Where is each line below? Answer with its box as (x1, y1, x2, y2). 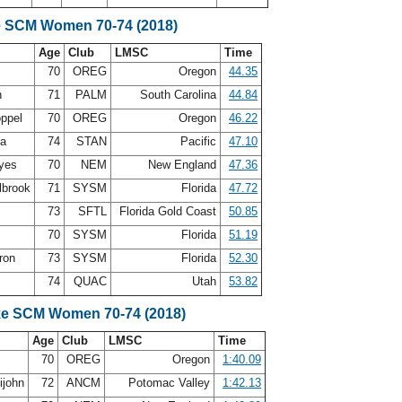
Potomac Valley (125, 376, 214, 389)
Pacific (177, 135, 220, 148)
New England (144, 158, 220, 171)
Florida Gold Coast (116, 205, 220, 218)
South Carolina (136, 88, 220, 101)
